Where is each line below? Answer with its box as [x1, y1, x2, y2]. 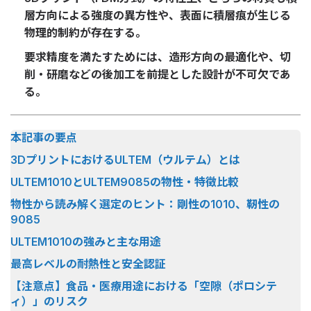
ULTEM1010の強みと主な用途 [10, 235, 161, 249]
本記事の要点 [10, 131, 77, 144]
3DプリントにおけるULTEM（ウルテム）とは [10, 153, 240, 167]
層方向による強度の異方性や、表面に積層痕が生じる [24, 8, 291, 22]
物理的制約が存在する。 [24, 26, 146, 40]
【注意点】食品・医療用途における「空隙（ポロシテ [10, 279, 277, 293]
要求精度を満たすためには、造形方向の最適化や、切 [24, 50, 291, 64]
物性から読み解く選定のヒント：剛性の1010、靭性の [10, 197, 280, 211]
